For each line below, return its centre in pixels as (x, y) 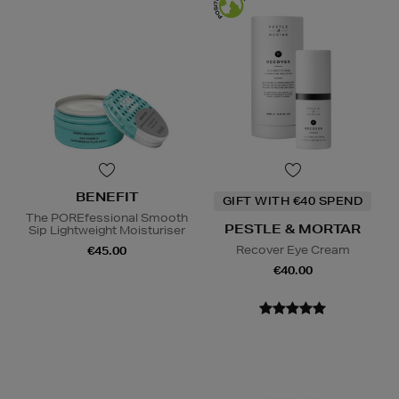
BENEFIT (106, 197)
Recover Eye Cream (293, 250)
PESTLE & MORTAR (293, 229)
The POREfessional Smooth (106, 218)
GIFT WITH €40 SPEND (293, 201)
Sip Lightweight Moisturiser (106, 231)
